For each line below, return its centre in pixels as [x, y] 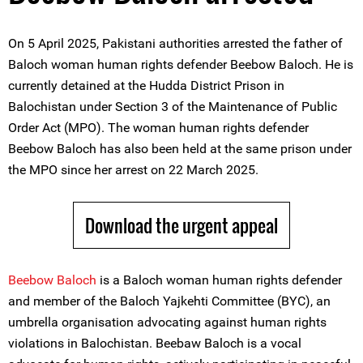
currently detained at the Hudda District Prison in [146, 85]
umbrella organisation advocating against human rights [167, 322]
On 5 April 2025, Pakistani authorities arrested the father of [175, 43]
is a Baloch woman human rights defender [219, 280]
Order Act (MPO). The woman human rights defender [158, 128]
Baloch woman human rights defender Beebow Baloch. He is [181, 64]
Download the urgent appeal [181, 225]
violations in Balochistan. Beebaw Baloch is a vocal [155, 343]
